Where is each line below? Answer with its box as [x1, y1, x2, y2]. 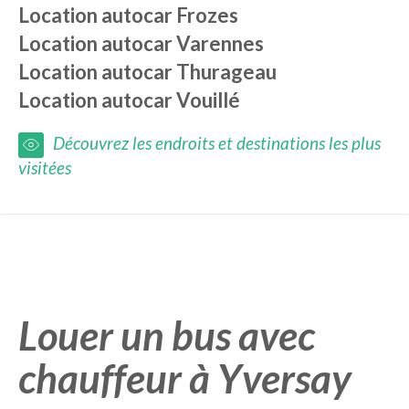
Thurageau [176, 59, 277, 84]
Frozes [176, 3, 238, 27]
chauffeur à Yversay [18, 354, 351, 402]
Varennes [176, 31, 264, 56]
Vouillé [176, 88, 240, 112]
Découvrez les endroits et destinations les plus [53, 131, 381, 153]
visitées [18, 157, 71, 178]
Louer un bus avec [18, 311, 315, 359]
